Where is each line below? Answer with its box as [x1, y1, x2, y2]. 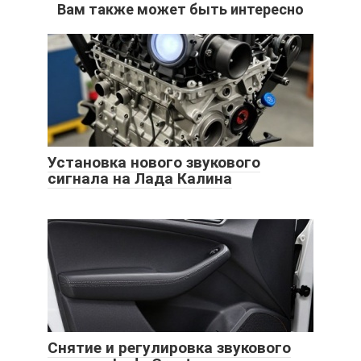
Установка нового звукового [48, 152, 260, 172]
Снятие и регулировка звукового [48, 338, 291, 357]
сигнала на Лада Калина [48, 168, 232, 188]
